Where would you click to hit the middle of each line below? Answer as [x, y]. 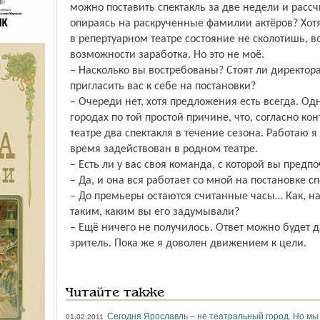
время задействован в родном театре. [164, 149]
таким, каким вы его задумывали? [154, 212]
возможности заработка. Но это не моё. [167, 55]
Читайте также [115, 293]
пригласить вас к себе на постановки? [162, 86]
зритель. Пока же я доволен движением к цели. [188, 244]
